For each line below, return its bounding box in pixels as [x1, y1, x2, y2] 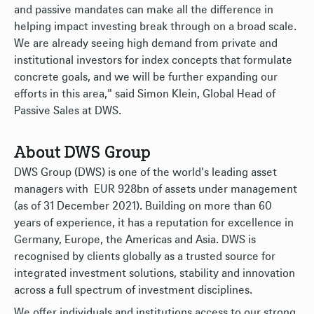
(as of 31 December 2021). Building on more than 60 [14, 200, 272, 212]
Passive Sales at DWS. [14, 105, 121, 116]
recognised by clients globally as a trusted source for [14, 251, 275, 262]
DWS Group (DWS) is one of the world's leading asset [14, 167, 277, 178]
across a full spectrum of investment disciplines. [14, 285, 252, 296]
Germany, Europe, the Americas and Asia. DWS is [14, 234, 256, 245]
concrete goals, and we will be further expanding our [14, 71, 278, 83]
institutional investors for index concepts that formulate [14, 55, 292, 66]
